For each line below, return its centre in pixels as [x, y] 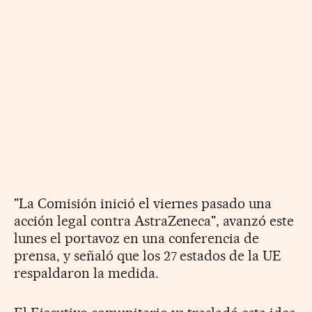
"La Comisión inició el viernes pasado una [143, 203]
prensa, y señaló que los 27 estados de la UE [148, 255]
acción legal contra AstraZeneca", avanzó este [154, 220]
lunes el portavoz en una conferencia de [137, 238]
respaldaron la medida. [86, 273]
